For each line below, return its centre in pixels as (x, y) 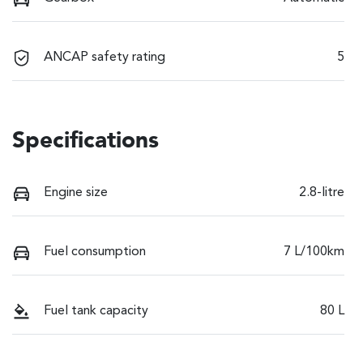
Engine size (76, 193)
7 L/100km (314, 252)
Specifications (85, 142)
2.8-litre (322, 193)
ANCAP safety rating (105, 58)
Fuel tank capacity (96, 312)
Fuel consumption (95, 252)
